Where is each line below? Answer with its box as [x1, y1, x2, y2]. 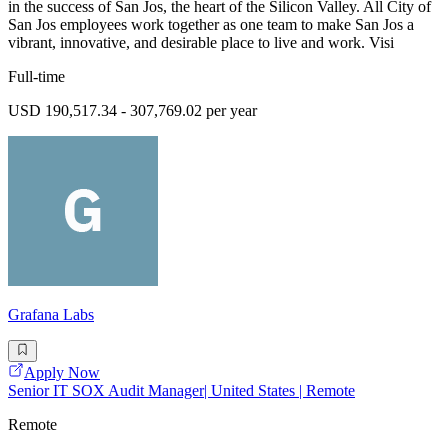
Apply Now [24, 364, 100, 382]
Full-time [8, 68, 65, 86]
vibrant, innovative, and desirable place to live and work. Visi [8, 34, 394, 52]
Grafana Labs [8, 306, 94, 324]
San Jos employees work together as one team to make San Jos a [8, 16, 414, 34]
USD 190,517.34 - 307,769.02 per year [8, 102, 257, 120]
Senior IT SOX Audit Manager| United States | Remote [8, 382, 355, 400]
